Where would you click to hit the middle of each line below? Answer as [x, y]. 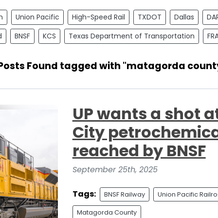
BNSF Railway [124, 194]
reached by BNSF [139, 150]
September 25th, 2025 [115, 169]
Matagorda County [107, 212]
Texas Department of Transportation [132, 36]
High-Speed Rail [99, 17]
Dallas [184, 17]
